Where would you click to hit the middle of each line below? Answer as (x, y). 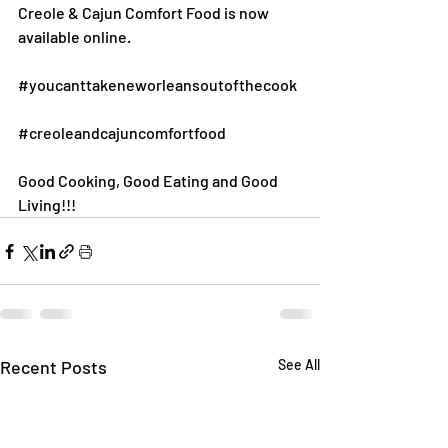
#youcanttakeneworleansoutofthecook (157, 84)
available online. (74, 36)
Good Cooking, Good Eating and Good (149, 180)
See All (299, 364)
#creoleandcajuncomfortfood (122, 132)
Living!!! (47, 204)
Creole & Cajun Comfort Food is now (145, 12)
